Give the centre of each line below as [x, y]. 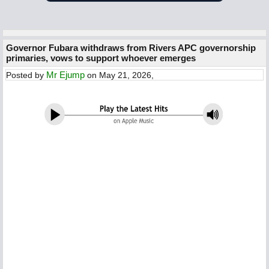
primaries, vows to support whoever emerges [101, 58]
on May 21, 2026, [119, 75]
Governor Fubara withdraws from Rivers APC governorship [131, 48]
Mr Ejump [65, 75]
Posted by [26, 75]
